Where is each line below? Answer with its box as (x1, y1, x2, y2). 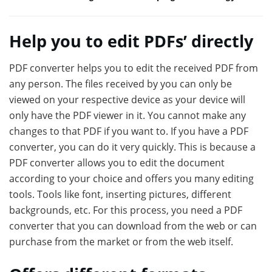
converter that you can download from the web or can (9, 219, 257, 233)
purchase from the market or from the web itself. (9, 235, 233, 249)
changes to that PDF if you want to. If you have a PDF (9, 124, 248, 138)
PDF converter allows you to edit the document (9, 156, 225, 170)
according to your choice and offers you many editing (9, 172, 254, 186)
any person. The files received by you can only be (9, 77, 232, 91)
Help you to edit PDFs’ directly (9, 29, 253, 52)
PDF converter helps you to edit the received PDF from (9, 61, 258, 75)
